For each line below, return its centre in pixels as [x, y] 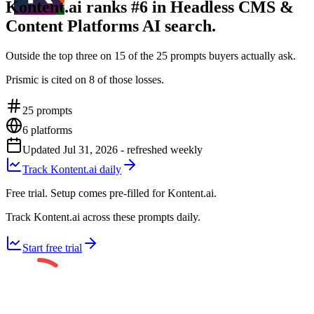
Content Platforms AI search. [111, 26]
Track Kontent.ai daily [72, 169]
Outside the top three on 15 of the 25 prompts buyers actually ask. [151, 55]
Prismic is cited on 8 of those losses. [85, 79]
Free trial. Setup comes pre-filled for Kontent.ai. [111, 193]
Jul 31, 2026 [90, 149]
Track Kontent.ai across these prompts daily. [103, 217]
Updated [43, 149]
